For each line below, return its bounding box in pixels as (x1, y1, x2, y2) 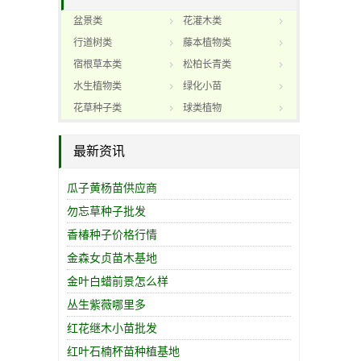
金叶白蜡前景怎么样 (67, 275, 168, 288)
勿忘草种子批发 (67, 205, 146, 218)
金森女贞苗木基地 (67, 251, 157, 264)
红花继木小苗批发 (67, 322, 157, 334)
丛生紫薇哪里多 (67, 298, 146, 311)
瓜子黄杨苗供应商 (67, 181, 157, 194)
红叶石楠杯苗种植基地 (67, 345, 180, 358)
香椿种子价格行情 (67, 228, 157, 241)
